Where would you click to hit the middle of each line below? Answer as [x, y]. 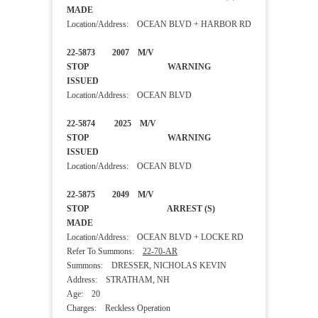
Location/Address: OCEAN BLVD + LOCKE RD [155, 237]
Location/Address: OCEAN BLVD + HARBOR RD [159, 24]
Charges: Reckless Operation [119, 308]
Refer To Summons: [105, 252]
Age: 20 [83, 294]
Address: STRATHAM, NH [118, 280]
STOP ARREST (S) [141, 209]
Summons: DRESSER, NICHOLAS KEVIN [147, 266]
